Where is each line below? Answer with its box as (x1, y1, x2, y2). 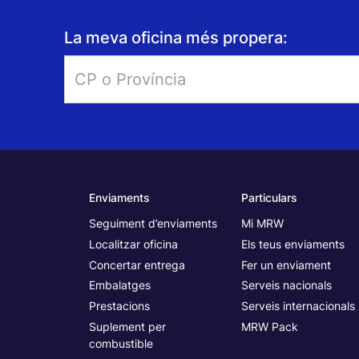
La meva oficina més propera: (63, 27, 288, 47)
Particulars (241, 190, 298, 204)
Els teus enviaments (241, 236, 345, 251)
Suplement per (89, 319, 166, 333)
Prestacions (89, 299, 150, 313)
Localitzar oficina (89, 236, 178, 251)
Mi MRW (241, 216, 284, 230)
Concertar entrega (89, 257, 185, 272)
